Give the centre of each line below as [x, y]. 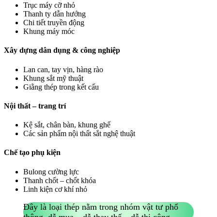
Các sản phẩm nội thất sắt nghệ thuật [79, 134]
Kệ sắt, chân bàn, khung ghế [67, 125]
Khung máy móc [49, 31]
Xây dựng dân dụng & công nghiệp [62, 50]
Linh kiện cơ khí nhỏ [55, 189]
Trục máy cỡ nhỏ [49, 5]
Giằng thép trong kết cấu [61, 87]
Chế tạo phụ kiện [32, 153]
